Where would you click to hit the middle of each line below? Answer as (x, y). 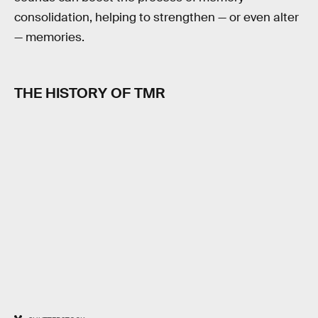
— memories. (49, 37)
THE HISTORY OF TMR (90, 93)
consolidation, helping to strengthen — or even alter (157, 17)
